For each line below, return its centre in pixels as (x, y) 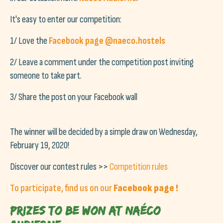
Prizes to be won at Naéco (85, 210)
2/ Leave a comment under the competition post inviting (102, 62)
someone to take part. (46, 75)
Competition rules (139, 167)
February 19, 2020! (40, 145)
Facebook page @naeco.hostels (107, 41)
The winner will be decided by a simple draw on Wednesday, (104, 132)
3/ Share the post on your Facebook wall (74, 97)
